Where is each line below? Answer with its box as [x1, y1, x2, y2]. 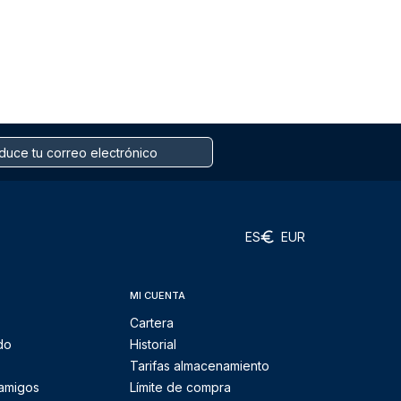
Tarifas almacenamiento [130, 358, 269, 373]
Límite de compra [130, 380, 231, 395]
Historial [130, 337, 176, 352]
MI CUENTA [130, 289, 185, 302]
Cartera [130, 315, 174, 330]
